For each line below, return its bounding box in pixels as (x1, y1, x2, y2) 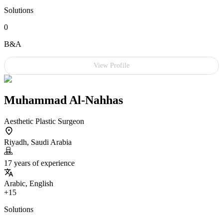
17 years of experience (4, 158, 75, 167)
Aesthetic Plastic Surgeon (4, 116, 84, 125)
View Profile (94, 61, 129, 69)
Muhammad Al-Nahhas (4, 93, 123, 107)
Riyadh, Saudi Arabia (4, 137, 72, 146)
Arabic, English (4, 179, 53, 188)
